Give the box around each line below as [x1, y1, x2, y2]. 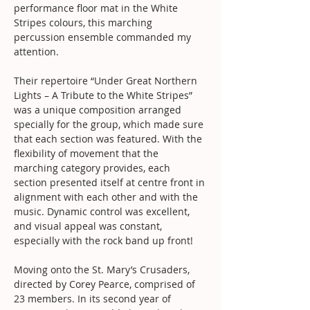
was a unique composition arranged [14, 102, 184, 116]
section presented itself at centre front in [14, 175, 208, 189]
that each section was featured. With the [14, 131, 205, 145]
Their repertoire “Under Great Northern [14, 73, 200, 87]
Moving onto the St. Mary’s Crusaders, [14, 262, 192, 276]
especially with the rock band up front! [14, 233, 193, 247]
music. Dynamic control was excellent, [14, 204, 192, 218]
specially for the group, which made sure [14, 117, 206, 131]
